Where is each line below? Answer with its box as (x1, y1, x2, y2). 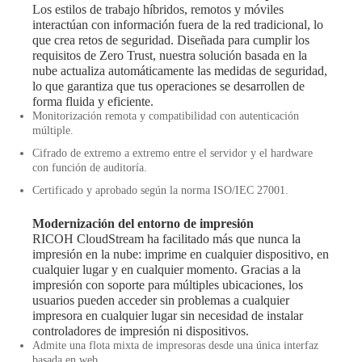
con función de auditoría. (32, 161, 147, 174)
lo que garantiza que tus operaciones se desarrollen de (32, 78, 305, 93)
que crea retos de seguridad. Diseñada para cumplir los (32, 32, 309, 47)
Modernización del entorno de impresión (32, 217, 254, 231)
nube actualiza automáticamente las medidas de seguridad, (32, 63, 327, 78)
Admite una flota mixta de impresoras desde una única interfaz (32, 339, 318, 352)
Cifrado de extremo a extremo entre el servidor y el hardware (32, 146, 313, 159)
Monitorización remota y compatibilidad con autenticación (32, 109, 299, 122)
